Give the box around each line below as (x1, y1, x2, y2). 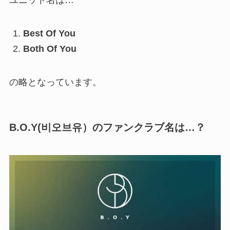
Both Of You (23, 44, 76, 54)
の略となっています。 (9, 77, 102, 88)
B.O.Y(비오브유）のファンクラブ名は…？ (9, 122, 205, 133)
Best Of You (23, 28, 75, 39)
